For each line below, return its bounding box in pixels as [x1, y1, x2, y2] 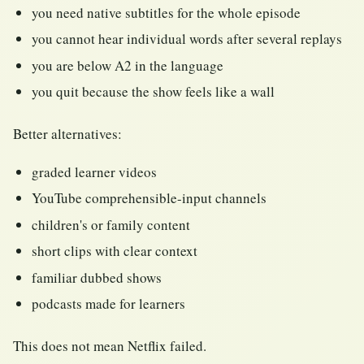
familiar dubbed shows [32, 267, 162, 287]
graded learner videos [32, 162, 158, 181]
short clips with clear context [32, 241, 198, 261]
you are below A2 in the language [32, 55, 224, 75]
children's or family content [32, 214, 191, 234]
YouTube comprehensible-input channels [32, 188, 267, 208]
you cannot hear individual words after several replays [32, 29, 343, 49]
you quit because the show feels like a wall [32, 82, 275, 102]
